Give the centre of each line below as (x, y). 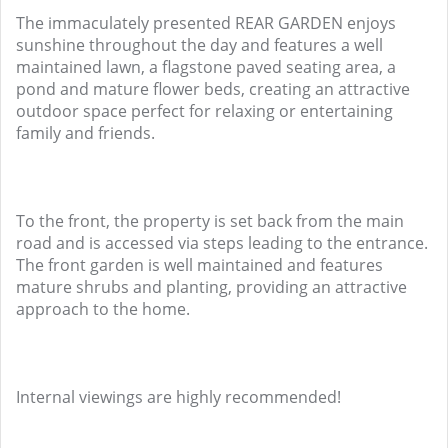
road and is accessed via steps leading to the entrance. (222, 243)
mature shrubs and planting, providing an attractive (211, 287)
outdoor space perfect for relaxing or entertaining (204, 111)
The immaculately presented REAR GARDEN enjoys (206, 23)
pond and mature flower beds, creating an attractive (213, 89)
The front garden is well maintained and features (199, 265)
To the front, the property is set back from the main (210, 221)
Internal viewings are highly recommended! (178, 397)
